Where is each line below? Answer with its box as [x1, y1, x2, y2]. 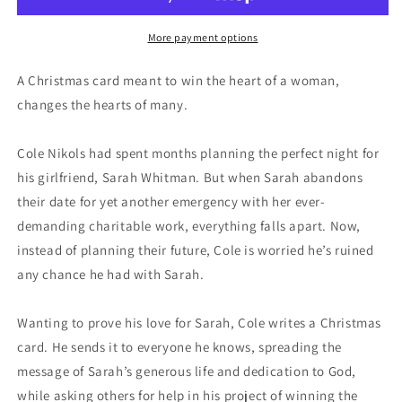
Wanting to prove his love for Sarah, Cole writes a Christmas [17, 314, 382, 332]
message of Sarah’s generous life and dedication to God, [17, 363, 357, 380]
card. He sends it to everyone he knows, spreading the [17, 338, 342, 356]
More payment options [147, 31, 258, 45]
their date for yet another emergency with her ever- [17, 193, 326, 211]
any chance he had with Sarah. [17, 266, 205, 284]
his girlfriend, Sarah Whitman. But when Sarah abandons [17, 169, 363, 187]
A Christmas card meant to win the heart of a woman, [17, 72, 340, 90]
